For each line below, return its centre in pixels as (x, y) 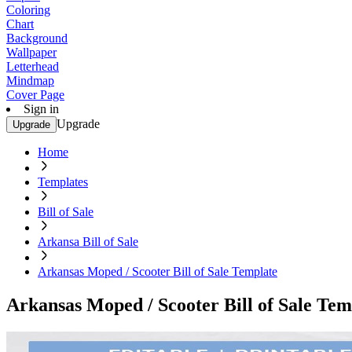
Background (37, 38)
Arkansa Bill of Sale (88, 242)
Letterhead (33, 66)
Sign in (41, 109)
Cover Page (35, 95)
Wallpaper (31, 52)
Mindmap (30, 81)
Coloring (28, 10)
